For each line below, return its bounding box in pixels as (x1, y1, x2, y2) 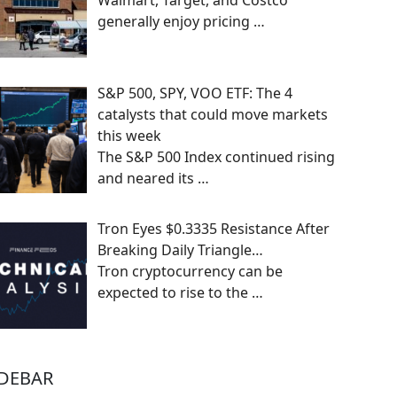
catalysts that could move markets (97, 105, 328, 125)
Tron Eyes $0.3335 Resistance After (97, 218, 330, 238)
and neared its (97, 168, 198, 189)
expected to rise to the (97, 282, 252, 302)
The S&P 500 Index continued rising (97, 147, 335, 167)
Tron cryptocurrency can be (97, 261, 283, 281)
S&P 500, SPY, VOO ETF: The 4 (97, 83, 292, 104)
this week (97, 126, 161, 146)
